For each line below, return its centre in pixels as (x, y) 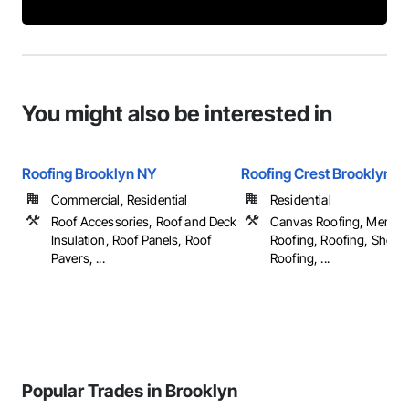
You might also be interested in (177, 114)
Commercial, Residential (120, 199)
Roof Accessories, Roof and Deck (144, 221)
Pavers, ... (78, 258)
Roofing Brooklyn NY (89, 173)
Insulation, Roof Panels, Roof (131, 240)
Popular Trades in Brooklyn (130, 391)
